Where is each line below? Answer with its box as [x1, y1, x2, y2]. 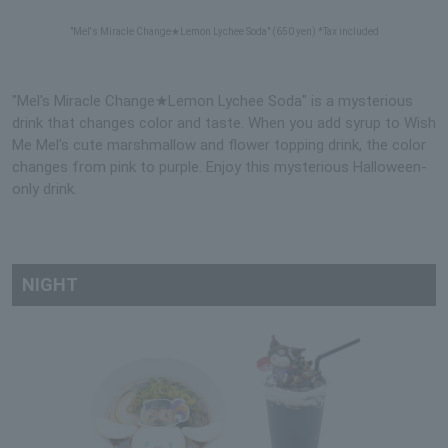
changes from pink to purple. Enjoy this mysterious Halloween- [12, 157, 427, 176]
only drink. [12, 179, 77, 198]
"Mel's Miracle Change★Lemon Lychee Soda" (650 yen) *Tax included [69, 25, 379, 37]
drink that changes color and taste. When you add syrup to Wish [12, 113, 436, 132]
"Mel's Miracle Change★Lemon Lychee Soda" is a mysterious [12, 91, 413, 110]
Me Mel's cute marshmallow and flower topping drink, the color [12, 135, 426, 154]
